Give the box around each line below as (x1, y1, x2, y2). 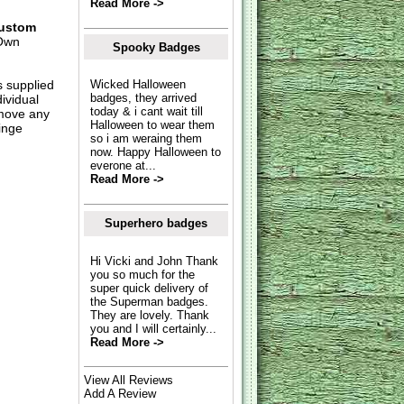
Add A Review (84, 386, 157, 400)
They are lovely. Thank (89, 308, 209, 322)
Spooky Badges (112, 40, 200, 54)
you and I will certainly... (89, 321, 216, 335)
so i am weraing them (89, 132, 202, 146)
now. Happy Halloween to (89, 145, 221, 160)
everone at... (89, 159, 156, 173)
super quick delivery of (89, 280, 208, 295)
